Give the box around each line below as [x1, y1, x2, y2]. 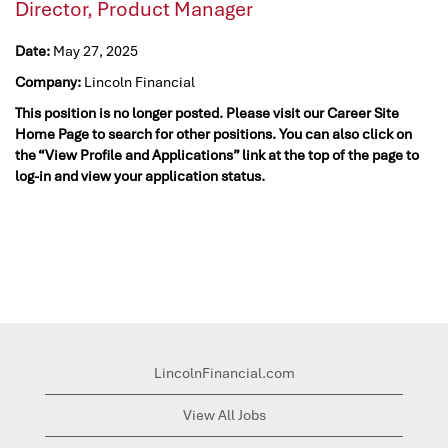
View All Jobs [182, 405, 266, 424]
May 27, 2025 [53, 41, 138, 60]
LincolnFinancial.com [153, 363, 295, 382]
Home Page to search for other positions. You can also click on [15, 124, 412, 143]
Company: [15, 72, 84, 91]
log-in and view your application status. [15, 166, 265, 185]
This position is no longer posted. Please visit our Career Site [15, 103, 399, 122]
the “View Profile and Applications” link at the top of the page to [15, 145, 419, 164]
